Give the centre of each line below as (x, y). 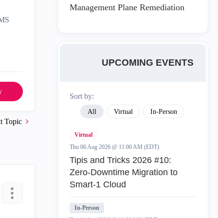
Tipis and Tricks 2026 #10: (120, 160)
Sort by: (82, 96)
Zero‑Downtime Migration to (124, 172)
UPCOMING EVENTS (147, 62)
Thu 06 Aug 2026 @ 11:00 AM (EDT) (114, 147)
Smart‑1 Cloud (98, 184)
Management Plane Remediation (127, 7)
